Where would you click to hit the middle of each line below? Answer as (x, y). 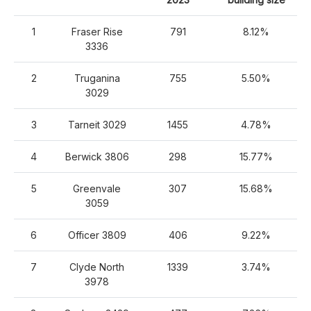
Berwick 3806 (97, 157)
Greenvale (97, 188)
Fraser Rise (97, 32)
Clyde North (97, 267)
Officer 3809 (97, 235)
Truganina (97, 78)
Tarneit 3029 (97, 125)
